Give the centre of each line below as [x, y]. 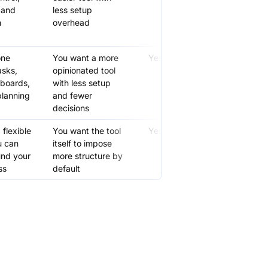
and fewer [73, 96]
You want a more [86, 58]
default [67, 169]
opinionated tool [84, 71]
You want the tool [87, 131]
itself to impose [83, 144]
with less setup [82, 83]
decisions [71, 108]
